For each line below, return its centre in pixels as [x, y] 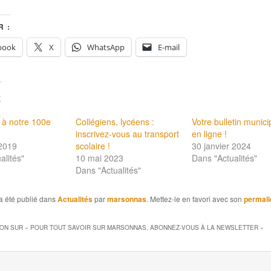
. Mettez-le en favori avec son [195, 199]
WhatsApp [106, 47]
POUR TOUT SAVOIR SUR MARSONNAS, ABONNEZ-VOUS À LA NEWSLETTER [144, 227]
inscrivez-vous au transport [127, 134]
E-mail [168, 47]
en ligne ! [210, 134]
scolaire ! [93, 146]
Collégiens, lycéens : [115, 122]
